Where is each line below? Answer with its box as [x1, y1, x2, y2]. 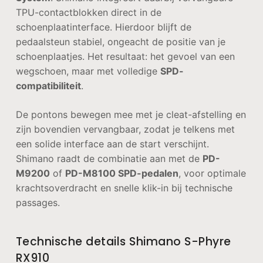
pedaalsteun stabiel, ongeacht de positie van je [15, 36, 225, 48]
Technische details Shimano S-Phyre [15, 234, 231, 250]
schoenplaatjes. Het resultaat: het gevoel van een [15, 50, 235, 63]
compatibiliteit [15, 80, 81, 92]
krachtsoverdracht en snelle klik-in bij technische [15, 182, 232, 194]
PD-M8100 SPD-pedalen [65, 167, 178, 180]
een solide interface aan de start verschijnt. [15, 138, 209, 150]
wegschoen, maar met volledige [15, 65, 160, 77]
